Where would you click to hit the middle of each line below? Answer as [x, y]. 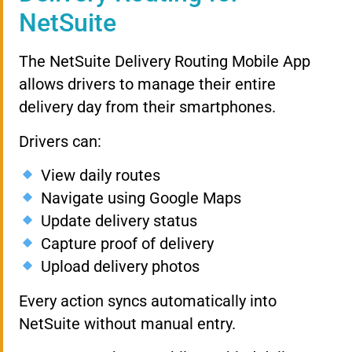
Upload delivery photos [118, 267]
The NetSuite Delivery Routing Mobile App [165, 62]
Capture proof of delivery [125, 244]
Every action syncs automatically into [148, 301]
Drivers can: [60, 141]
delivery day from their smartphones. [147, 107]
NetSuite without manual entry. [127, 323]
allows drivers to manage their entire [147, 84]
